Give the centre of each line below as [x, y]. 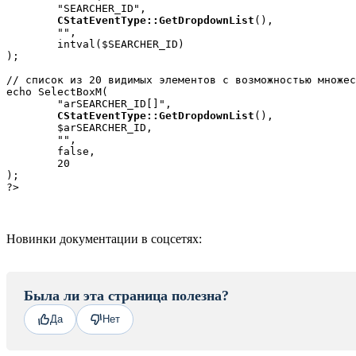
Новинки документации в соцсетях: [104, 238]
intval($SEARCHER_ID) [32, 44]
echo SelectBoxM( [57, 91]
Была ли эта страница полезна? [126, 295]
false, [32, 151]
